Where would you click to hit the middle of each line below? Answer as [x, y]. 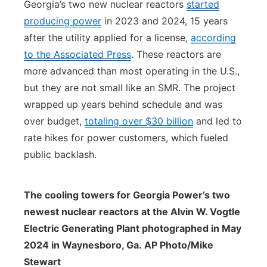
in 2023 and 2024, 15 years [164, 21]
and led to [218, 121]
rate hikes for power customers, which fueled [126, 138]
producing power [63, 21]
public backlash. [62, 154]
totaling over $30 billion [139, 121]
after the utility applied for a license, [107, 38]
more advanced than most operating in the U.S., [132, 71]
